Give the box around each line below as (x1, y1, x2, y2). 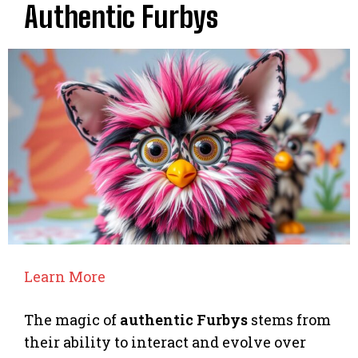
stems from (248, 309, 331, 329)
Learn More (24, 266, 105, 286)
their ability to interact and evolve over (24, 332, 306, 352)
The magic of (24, 309, 120, 329)
